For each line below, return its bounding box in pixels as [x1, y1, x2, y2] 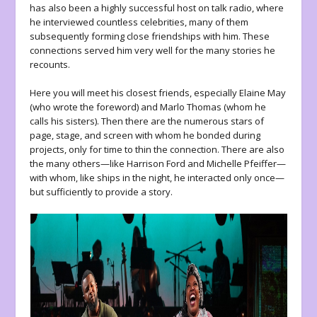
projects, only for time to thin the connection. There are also [30, 143, 285, 156]
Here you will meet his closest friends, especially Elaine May [30, 86, 287, 100]
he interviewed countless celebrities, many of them [30, 15, 249, 28]
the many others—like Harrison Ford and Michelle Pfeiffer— [30, 157, 287, 171]
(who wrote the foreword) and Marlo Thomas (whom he [30, 100, 267, 114]
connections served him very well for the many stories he [30, 43, 276, 57]
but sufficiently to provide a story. [30, 185, 173, 199]
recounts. [30, 57, 71, 71]
